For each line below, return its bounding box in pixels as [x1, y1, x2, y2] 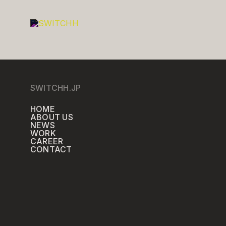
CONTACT [30, 144, 72, 154]
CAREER [30, 136, 64, 146]
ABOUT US [30, 112, 73, 122]
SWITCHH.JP [30, 83, 81, 93]
